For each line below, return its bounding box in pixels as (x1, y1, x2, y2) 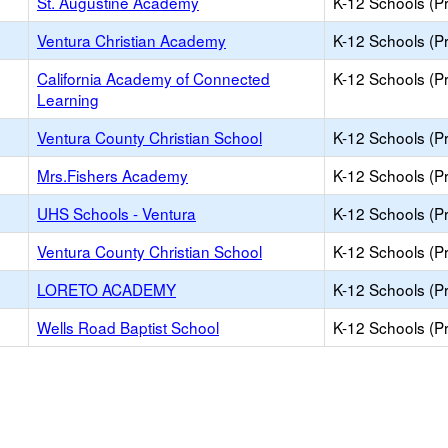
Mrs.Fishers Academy (37, 164, 188, 186)
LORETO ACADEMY (37, 278, 176, 300)
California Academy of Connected (37, 67, 270, 89)
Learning (37, 88, 99, 110)
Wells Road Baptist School (37, 316, 219, 338)
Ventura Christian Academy (37, 29, 226, 51)
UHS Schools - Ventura (37, 202, 196, 224)
